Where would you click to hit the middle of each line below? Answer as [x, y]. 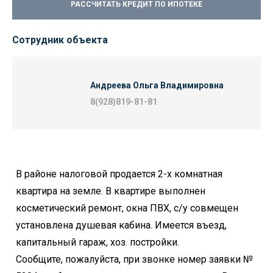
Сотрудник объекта [60, 40]
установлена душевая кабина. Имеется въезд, [121, 225]
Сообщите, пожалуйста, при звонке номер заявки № [134, 259]
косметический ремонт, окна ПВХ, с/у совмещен [127, 208]
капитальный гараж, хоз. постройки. [97, 242]
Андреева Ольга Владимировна [157, 85]
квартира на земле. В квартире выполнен [111, 191]
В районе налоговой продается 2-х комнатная [119, 174]
